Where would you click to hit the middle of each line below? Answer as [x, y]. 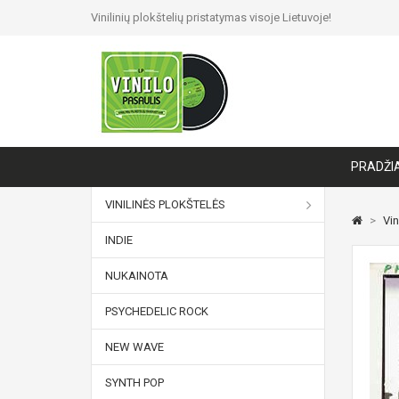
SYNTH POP [134, 383]
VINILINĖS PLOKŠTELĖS [165, 204]
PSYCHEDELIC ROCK [157, 311]
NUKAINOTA [137, 276]
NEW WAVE [134, 347]
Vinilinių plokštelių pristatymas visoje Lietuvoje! [211, 17]
